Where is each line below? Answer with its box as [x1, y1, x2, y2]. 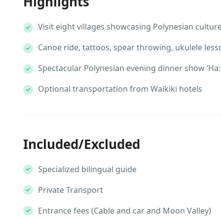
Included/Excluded [23, 135, 140, 153]
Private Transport [38, 184, 103, 195]
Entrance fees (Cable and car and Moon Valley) [38, 205, 211, 216]
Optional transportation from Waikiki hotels [38, 83, 202, 94]
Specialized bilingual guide [38, 164, 137, 175]
